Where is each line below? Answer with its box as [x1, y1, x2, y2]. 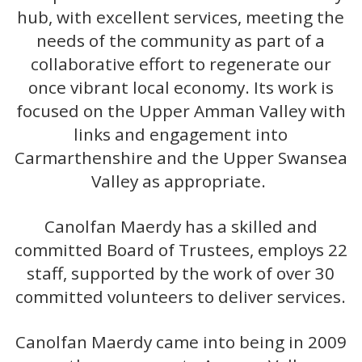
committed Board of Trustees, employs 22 [14, 238, 347, 262]
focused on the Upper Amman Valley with [15, 99, 346, 122]
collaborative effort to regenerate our [30, 53, 331, 75]
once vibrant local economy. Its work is [27, 76, 334, 99]
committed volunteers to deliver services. [15, 285, 347, 309]
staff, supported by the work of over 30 [27, 262, 335, 285]
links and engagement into [74, 123, 288, 145]
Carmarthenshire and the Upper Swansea [14, 146, 347, 169]
